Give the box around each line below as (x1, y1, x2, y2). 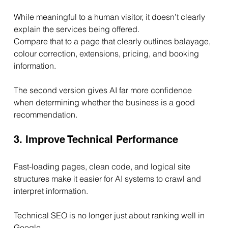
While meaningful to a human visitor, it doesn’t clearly (13, 12, 207, 22)
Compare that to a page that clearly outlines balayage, (13, 36, 213, 47)
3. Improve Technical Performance (13, 133, 178, 146)
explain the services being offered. (13, 24, 139, 35)
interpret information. (13, 186, 88, 196)
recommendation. (13, 109, 77, 120)
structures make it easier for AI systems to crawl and (13, 174, 203, 184)
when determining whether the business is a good (13, 97, 197, 108)
